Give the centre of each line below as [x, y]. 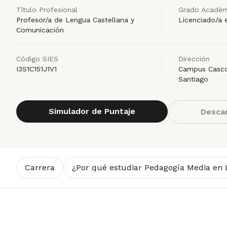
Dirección [194, 59]
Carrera [40, 167]
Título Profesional [47, 10]
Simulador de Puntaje [92, 111]
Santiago [193, 79]
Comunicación [40, 30]
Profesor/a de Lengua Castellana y [75, 20]
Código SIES [37, 59]
